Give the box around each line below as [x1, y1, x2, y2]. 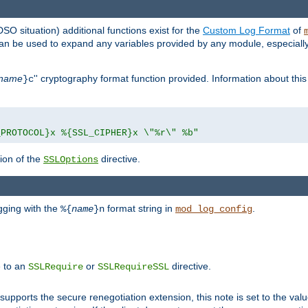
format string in [104, 202, 175, 214]
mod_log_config [175, 203, 252, 214]
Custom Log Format [203, 25, 290, 36]
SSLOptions [43, 154, 98, 166]
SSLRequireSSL [98, 261, 169, 272]
